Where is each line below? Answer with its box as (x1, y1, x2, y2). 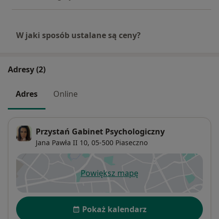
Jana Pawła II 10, (36, 137, 89, 147)
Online (53, 88, 78, 100)
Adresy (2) (8, 64, 45, 75)
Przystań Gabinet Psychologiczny (36, 126, 165, 137)
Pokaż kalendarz (82, 203, 147, 215)
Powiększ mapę (81, 167, 138, 178)
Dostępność (16, 195, 66, 207)
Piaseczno (115, 137, 148, 147)
